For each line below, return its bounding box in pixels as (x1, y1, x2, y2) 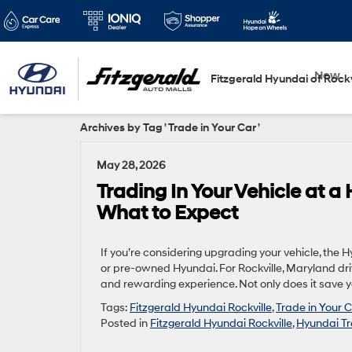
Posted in (101, 317, 150, 330)
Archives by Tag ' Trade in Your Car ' (80, 121, 260, 134)
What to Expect (97, 201, 238, 225)
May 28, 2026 (97, 159, 166, 172)
